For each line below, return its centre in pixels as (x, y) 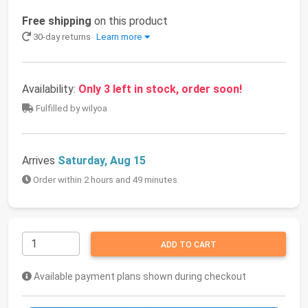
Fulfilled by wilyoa (70, 109)
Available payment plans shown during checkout (139, 277)
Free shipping (57, 21)
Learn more (119, 37)
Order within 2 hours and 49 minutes (104, 180)
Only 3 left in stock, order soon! (160, 89)
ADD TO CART (188, 245)
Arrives (40, 161)
